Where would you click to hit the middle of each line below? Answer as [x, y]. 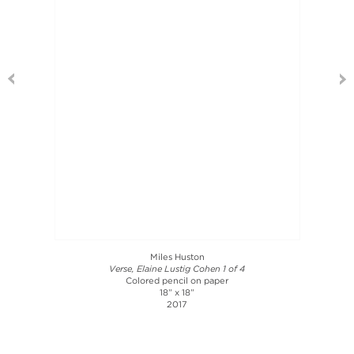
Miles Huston [177, 258]
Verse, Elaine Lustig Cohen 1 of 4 [177, 269]
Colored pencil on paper [177, 281]
